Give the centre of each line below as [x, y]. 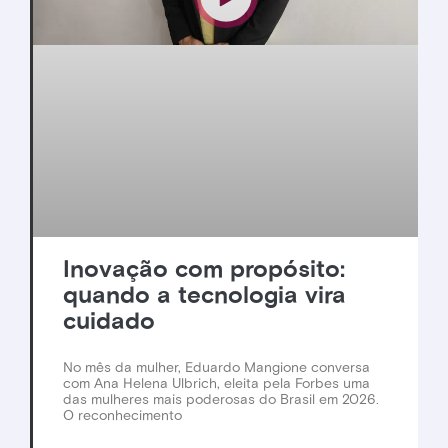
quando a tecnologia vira [204, 296]
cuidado [109, 322]
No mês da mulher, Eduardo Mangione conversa [216, 368]
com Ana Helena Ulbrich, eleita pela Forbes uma [216, 384]
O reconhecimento [122, 416]
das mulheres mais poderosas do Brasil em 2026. [221, 400]
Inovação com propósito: [204, 270]
